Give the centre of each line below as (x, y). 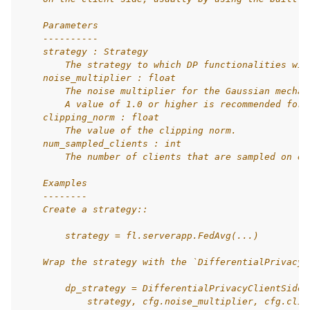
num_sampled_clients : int (101, 144)
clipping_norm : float (90, 117)
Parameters (60, 25)
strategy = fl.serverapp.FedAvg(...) (140, 236)
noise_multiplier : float (98, 78)
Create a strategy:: (84, 209)
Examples (54, 183)
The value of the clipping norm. (129, 130)
